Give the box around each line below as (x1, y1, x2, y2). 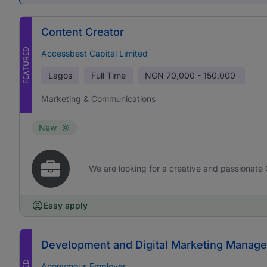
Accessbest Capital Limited (41, 48, 148, 58)
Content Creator (41, 26, 124, 38)
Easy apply (44, 200, 88, 210)
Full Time (91, 70, 126, 80)
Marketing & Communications (41, 94, 156, 104)
